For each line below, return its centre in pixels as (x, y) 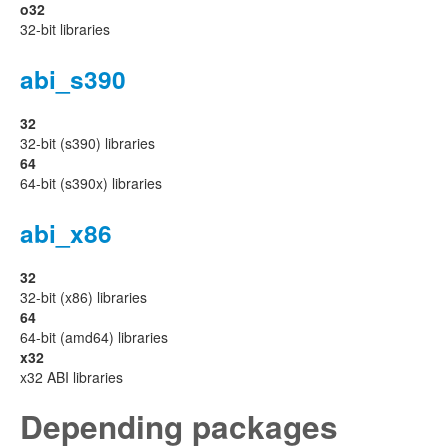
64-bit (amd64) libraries (94, 337)
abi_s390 (73, 79)
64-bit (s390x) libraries (91, 183)
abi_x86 (66, 233)
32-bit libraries (65, 29)
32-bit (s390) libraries (87, 143)
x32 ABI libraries (71, 377)
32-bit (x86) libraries (83, 297)
